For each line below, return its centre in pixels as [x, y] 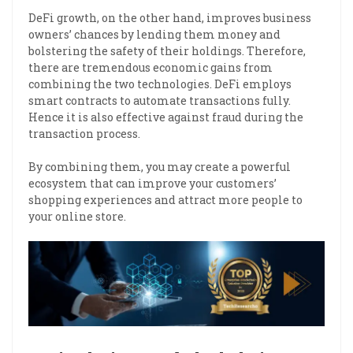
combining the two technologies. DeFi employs [160, 84]
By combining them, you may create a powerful [160, 167]
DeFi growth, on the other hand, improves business [170, 18]
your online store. [77, 217]
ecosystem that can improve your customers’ [152, 184]
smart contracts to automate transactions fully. [160, 101]
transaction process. [84, 134]
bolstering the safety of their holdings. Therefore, [167, 51]
